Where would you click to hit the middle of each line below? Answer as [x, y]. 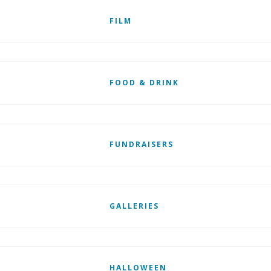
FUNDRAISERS [141, 144]
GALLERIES [134, 206]
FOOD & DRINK [144, 83]
